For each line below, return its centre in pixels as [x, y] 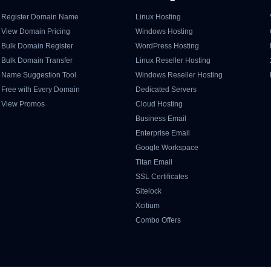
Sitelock [148, 191]
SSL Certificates [162, 177]
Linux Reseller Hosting [173, 60]
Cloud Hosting [159, 104]
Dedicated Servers [166, 90]
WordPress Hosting [167, 46]
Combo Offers [158, 220]
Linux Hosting [158, 17]
